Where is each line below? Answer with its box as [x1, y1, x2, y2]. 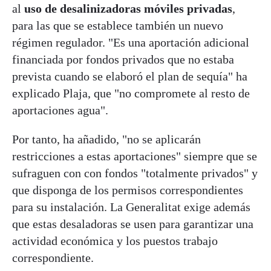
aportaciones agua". [12, 103, 108, 117]
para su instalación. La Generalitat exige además [12, 200, 250, 214]
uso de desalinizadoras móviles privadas [24, 1, 232, 15]
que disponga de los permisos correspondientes [12, 183, 243, 197]
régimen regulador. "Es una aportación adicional [12, 35, 249, 49]
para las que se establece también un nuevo [12, 18, 223, 32]
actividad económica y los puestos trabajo [12, 233, 218, 247]
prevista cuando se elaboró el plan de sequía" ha [12, 69, 247, 83]
